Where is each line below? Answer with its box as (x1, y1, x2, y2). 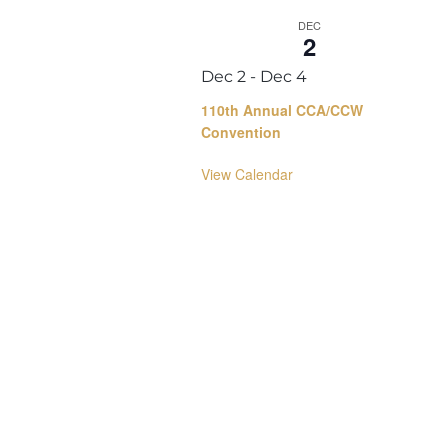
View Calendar (201, 163, 294, 184)
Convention (201, 121, 282, 142)
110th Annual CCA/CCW (201, 99, 364, 120)
